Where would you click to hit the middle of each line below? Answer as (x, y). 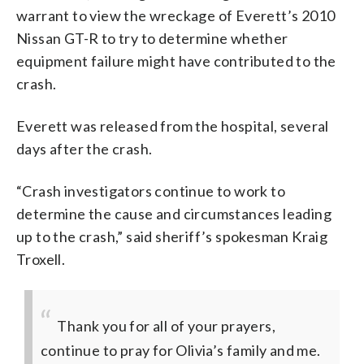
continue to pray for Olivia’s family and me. (181, 350)
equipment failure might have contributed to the (176, 61)
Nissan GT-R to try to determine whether (152, 38)
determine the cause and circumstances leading (174, 213)
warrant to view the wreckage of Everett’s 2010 (176, 15)
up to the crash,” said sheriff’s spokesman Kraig (172, 236)
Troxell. (41, 259)
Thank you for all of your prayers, (166, 325)
